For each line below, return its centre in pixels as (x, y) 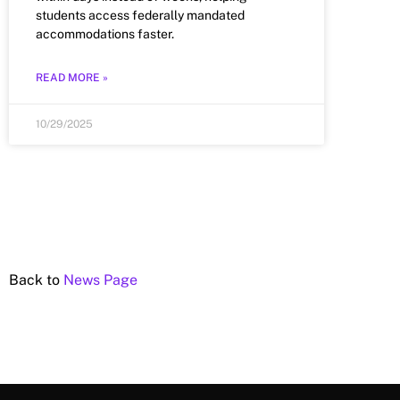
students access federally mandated (140, 15)
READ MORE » (72, 77)
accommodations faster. (105, 33)
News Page (100, 279)
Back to (36, 279)
